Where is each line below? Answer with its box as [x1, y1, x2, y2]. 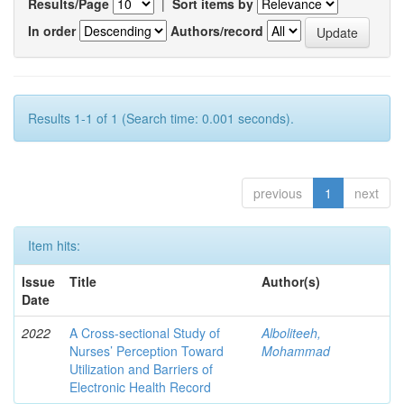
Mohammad [262, 342, 330, 360]
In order [28, 21, 76, 40]
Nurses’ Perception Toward [69, 342, 224, 360]
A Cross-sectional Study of [69, 324, 220, 342]
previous [253, 184, 302, 202]
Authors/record [170, 21, 263, 40]
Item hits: [28, 236, 80, 254]
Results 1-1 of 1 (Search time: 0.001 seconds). [28, 109, 294, 127]
